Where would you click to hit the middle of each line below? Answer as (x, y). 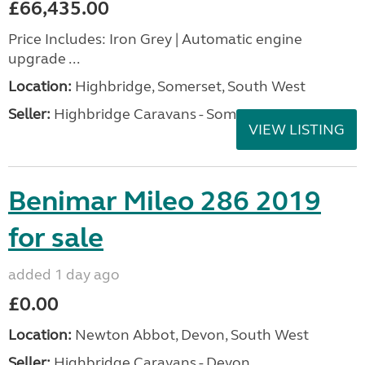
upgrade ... (44, 59)
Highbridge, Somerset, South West (189, 87)
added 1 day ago (64, 275)
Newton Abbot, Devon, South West (190, 335)
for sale (56, 238)
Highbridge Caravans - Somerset (161, 114)
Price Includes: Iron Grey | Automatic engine (155, 40)
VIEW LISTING (297, 130)
